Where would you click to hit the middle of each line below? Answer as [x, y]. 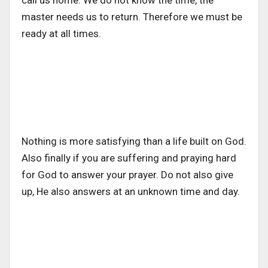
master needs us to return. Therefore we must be [132, 16]
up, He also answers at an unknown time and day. [131, 191]
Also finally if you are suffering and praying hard [129, 158]
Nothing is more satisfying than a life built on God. [134, 141]
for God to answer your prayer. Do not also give [127, 174]
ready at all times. [63, 33]
